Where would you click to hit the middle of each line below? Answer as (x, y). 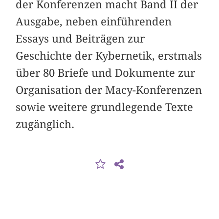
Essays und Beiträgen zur (80, 39)
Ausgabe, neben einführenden (94, 22)
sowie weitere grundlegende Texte (105, 107)
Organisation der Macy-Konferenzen (109, 90)
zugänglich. (45, 124)
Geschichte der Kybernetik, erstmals (109, 56)
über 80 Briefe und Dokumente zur (106, 73)
